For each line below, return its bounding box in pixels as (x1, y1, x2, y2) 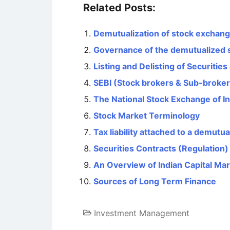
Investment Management (94, 208, 189, 218)
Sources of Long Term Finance (93, 176, 216, 186)
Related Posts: (83, 2, 156, 14)
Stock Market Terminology (93, 110, 200, 121)
